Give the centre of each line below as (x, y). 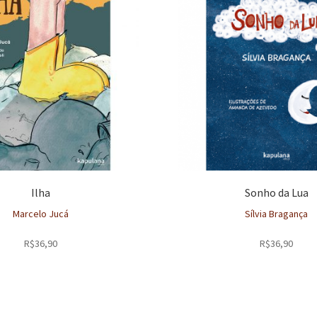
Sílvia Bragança (277, 213)
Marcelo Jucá (40, 213)
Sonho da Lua (276, 193)
